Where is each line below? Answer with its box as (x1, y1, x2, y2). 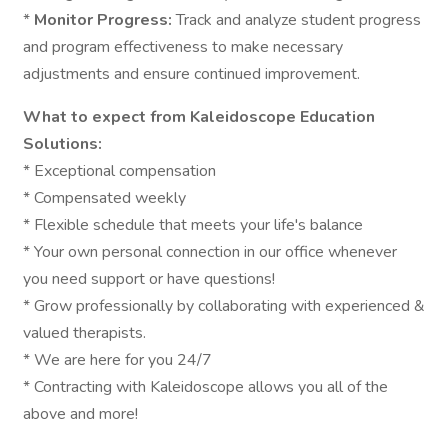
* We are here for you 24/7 (23, 349, 212, 371)
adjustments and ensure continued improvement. (23, 63, 360, 85)
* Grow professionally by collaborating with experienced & (23, 295, 425, 317)
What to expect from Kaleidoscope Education (23, 106, 375, 128)
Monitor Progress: (34, 9, 176, 31)
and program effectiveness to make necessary (23, 36, 343, 58)
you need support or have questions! (23, 268, 275, 290)
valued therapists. (23, 322, 146, 344)
